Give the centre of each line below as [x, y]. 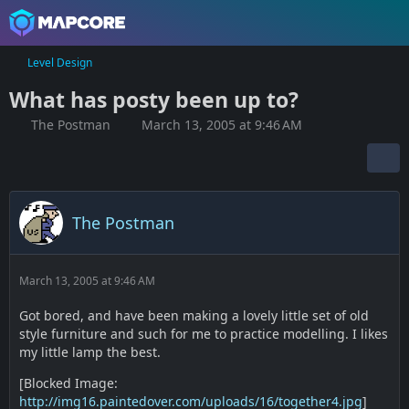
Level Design [60, 63]
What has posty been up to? [154, 100]
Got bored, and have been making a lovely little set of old [194, 315]
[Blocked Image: [68, 383]
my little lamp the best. [90, 352]
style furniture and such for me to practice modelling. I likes [204, 334]
